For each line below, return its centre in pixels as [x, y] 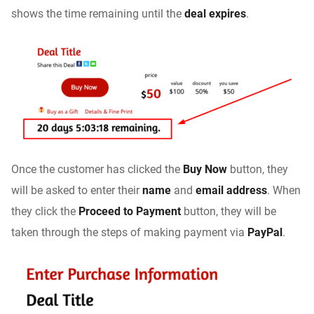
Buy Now [205, 169]
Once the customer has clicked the [97, 169]
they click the [45, 211]
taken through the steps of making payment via [129, 232]
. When [284, 190]
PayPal [265, 232]
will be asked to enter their [77, 190]
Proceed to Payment [131, 211]
